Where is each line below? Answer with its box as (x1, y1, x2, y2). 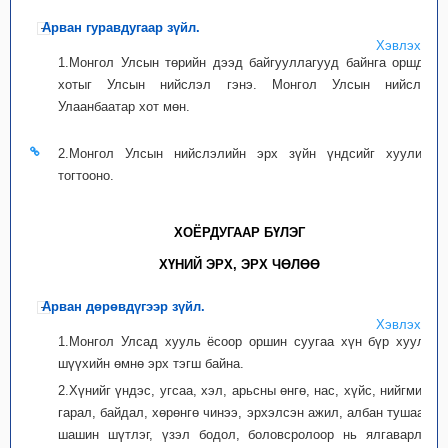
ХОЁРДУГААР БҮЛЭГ (173, 225, 305, 240)
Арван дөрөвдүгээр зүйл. (42, 299, 205, 314)
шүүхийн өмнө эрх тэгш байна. (58, 356, 244, 371)
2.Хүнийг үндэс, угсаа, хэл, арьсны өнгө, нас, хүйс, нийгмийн (58, 383, 436, 398)
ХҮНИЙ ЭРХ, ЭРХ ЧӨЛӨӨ (158, 257, 320, 272)
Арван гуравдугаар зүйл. (42, 20, 200, 35)
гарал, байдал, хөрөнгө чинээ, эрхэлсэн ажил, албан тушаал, (58, 405, 436, 420)
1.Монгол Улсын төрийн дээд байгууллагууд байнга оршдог (58, 55, 436, 70)
